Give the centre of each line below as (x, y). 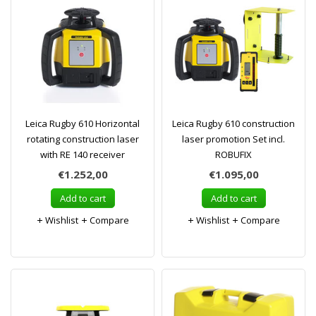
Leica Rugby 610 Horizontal (83, 123)
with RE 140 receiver (83, 154)
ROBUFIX (233, 154)
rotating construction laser (83, 139)
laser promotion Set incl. (233, 139)
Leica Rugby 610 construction (233, 123)
